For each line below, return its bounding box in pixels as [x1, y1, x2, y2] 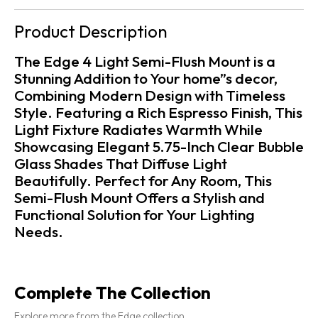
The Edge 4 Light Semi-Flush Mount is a [14, 52, 275, 71]
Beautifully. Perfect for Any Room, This [14, 171, 272, 190]
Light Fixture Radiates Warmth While [14, 120, 263, 139]
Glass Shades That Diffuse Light [14, 154, 227, 173]
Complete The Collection [14, 282, 211, 304]
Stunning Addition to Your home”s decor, [14, 69, 278, 88]
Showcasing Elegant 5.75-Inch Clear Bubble [14, 137, 304, 156]
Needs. [14, 222, 63, 241]
